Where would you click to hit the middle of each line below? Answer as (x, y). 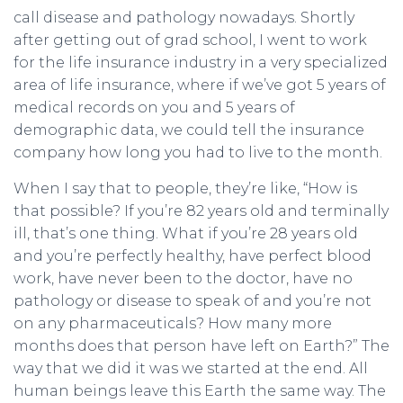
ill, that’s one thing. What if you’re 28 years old (186, 233)
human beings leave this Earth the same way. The (200, 391)
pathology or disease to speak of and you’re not (193, 301)
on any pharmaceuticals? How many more (173, 323)
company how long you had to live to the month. (198, 152)
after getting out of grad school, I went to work (190, 40)
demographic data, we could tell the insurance (189, 130)
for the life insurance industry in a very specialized (201, 63)
